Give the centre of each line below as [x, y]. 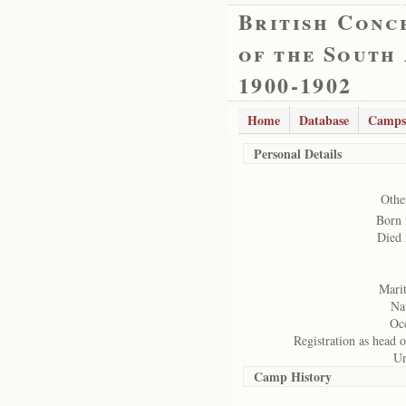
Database [324, 120]
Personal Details [298, 154]
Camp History [293, 377]
